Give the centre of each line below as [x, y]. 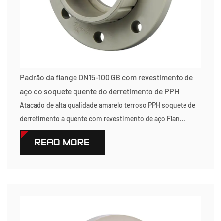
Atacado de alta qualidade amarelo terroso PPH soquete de [108, 105]
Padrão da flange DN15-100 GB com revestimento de [106, 77]
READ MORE [62, 142]
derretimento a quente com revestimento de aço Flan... [103, 119]
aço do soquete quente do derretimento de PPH [99, 91]
